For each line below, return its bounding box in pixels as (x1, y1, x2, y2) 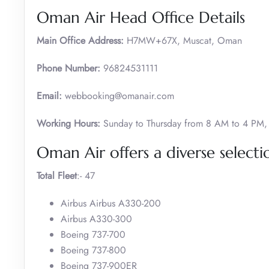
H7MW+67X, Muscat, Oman (127, 33, 242, 47)
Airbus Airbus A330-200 (61, 196, 161, 210)
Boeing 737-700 (61, 227, 125, 241)
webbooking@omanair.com (65, 88, 174, 103)
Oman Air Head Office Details (37, 7, 245, 27)
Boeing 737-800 (61, 243, 126, 257)
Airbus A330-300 (61, 211, 132, 226)
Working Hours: (37, 116, 103, 130)
